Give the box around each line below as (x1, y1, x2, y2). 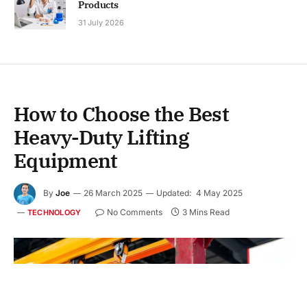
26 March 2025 (84, 188, 143, 199)
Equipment (14, 147, 118, 174)
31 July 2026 (78, 17, 124, 27)
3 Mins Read (182, 207, 230, 218)
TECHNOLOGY (27, 208, 82, 218)
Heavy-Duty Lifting (14, 124, 189, 151)
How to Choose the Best (14, 101, 230, 127)
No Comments (107, 207, 163, 218)
